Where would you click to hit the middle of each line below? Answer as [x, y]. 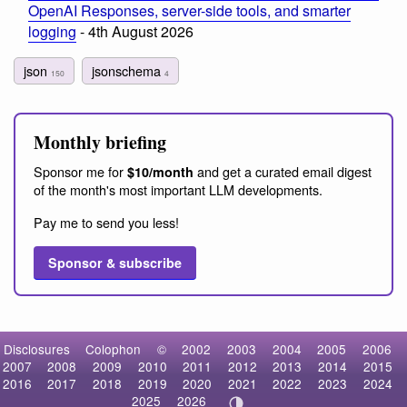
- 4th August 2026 [135, 32]
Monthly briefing [100, 142]
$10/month [160, 171]
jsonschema [129, 70]
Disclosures [36, 349]
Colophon [114, 349]
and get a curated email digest [283, 171]
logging [52, 32]
